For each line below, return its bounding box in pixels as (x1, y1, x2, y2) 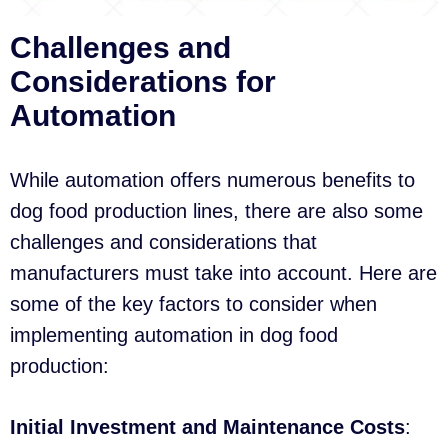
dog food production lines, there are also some (10, 200, 423, 223)
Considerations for (10, 65, 276, 99)
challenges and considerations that (10, 231, 317, 254)
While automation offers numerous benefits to (10, 169, 415, 192)
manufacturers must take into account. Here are (10, 262, 437, 285)
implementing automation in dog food (10, 324, 338, 347)
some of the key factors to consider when (10, 293, 377, 316)
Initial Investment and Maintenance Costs (10, 416, 405, 439)
